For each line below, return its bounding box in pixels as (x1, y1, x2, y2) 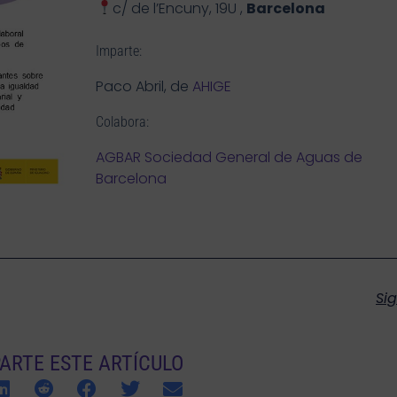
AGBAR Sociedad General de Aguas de (96, 146, 363, 167)
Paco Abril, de (96, 75, 193, 97)
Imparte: (96, 42, 146, 59)
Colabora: (96, 113, 153, 130)
